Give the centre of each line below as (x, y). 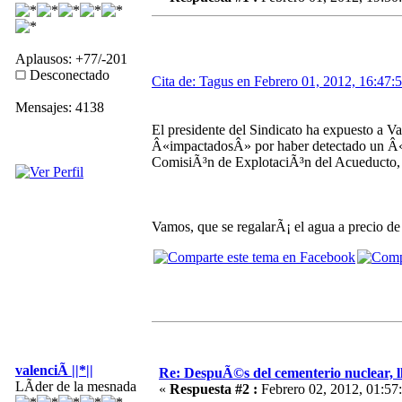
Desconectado (68, 74)
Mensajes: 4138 (60, 107)
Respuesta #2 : (214, 389)
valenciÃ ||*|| (54, 370)
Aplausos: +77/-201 (71, 58)
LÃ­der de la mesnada (76, 386)
